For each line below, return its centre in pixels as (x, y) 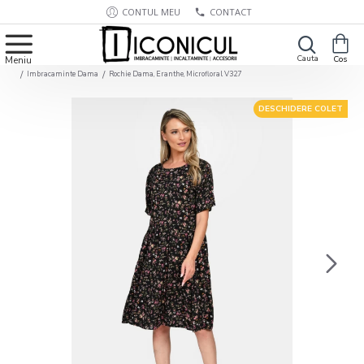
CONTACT (231, 11)
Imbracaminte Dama (63, 74)
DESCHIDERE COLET (301, 109)
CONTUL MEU (151, 11)
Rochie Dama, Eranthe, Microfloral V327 (175, 74)
